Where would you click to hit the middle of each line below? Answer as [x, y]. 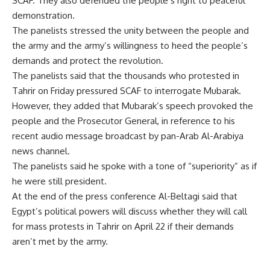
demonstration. [43, 15]
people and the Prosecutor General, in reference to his [124, 121]
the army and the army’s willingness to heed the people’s [130, 46]
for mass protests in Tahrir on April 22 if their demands [123, 226]
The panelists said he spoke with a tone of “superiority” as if [134, 166]
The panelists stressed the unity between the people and [130, 30]
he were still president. [59, 181]
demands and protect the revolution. [88, 61]
